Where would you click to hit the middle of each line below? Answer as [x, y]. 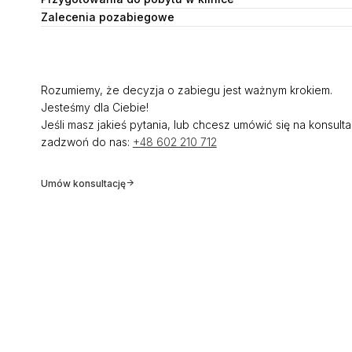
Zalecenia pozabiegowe [107, 17]
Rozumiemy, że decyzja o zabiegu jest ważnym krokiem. [186, 90]
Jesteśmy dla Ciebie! [94, 107]
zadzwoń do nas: [86, 142]
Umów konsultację [83, 183]
